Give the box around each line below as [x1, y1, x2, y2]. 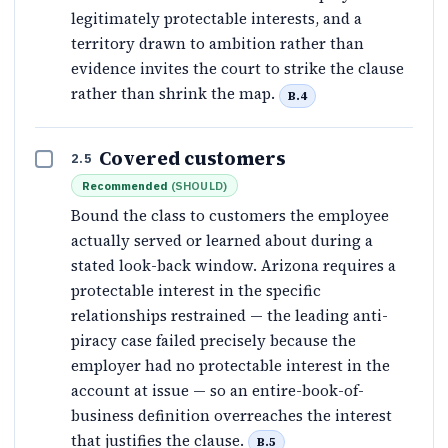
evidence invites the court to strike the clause [71, 58, 404, 80]
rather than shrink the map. [71, 83, 279, 105]
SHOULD [175, 177, 223, 193]
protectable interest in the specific [71, 279, 321, 301]
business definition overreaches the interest [71, 404, 392, 426]
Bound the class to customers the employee [71, 204, 389, 226]
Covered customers [99, 145, 287, 171]
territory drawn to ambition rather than [71, 33, 364, 55]
